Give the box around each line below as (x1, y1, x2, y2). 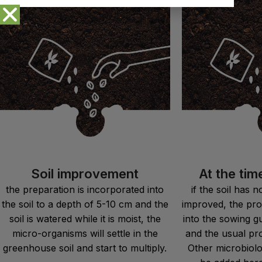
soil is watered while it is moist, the (9, 212, 161, 225)
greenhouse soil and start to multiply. (3, 242, 167, 254)
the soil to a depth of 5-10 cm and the (1, 198, 168, 210)
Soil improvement (31, 166, 139, 181)
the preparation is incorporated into (6, 183, 164, 195)
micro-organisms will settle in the (12, 227, 158, 239)
